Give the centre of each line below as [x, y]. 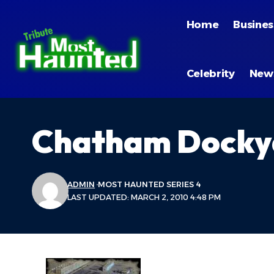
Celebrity [210, 73]
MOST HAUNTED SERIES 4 [150, 184]
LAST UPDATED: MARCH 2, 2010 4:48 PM [144, 197]
